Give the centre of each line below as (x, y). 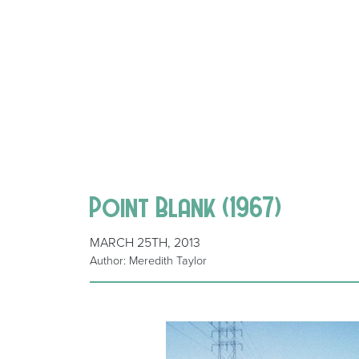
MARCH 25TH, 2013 (145, 243)
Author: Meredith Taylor (148, 261)
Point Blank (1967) (186, 207)
